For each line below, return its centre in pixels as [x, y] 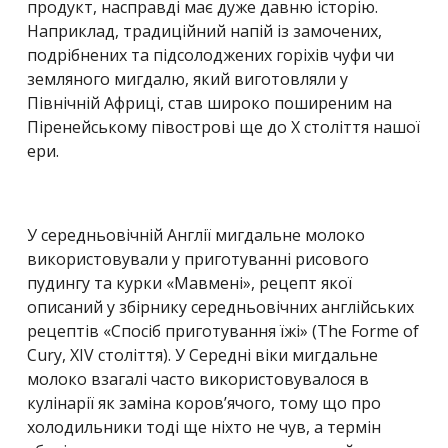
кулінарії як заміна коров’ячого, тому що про [204, 402]
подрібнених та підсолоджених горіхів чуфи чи [210, 54]
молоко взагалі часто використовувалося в [198, 378]
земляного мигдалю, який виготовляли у [187, 78]
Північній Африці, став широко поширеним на [209, 102]
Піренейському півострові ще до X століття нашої [223, 126]
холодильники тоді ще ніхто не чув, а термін [204, 426]
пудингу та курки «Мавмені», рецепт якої [189, 282]
